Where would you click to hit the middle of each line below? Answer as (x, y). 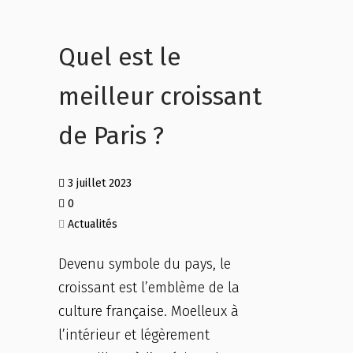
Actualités (93, 224)
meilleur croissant (160, 97)
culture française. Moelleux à (149, 311)
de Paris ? (111, 136)
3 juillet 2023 (98, 183)
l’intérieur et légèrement (134, 335)
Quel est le (120, 57)
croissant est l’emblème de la (149, 288)
